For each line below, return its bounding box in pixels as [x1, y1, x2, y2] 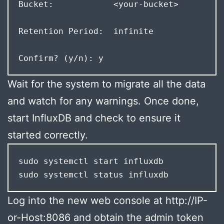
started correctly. [7, 129, 88, 141]
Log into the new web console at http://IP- [7, 194, 207, 207]
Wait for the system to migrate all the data [7, 78, 205, 90]
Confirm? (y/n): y [18, 53, 103, 63]
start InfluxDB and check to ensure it [7, 112, 180, 124]
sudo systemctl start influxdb [18, 156, 163, 166]
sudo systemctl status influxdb [18, 169, 168, 179]
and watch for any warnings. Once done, [7, 95, 199, 107]
